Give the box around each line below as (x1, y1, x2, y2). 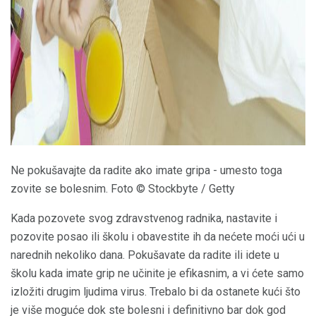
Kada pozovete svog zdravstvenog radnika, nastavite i (11, 211, 277, 225)
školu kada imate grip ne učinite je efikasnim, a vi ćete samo (11, 266, 304, 280)
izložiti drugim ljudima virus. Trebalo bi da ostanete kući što (11, 284, 300, 298)
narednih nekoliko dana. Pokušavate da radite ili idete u (11, 248, 279, 262)
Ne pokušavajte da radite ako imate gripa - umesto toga (11, 163, 282, 177)
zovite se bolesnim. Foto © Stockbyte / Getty (11, 181, 235, 195)
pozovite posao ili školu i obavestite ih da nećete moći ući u (11, 229, 305, 243)
